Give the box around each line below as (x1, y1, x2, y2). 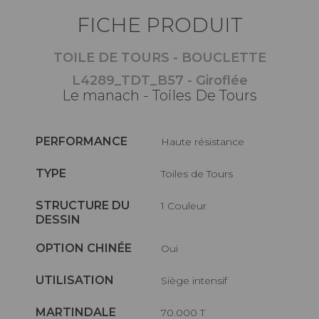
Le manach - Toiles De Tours (62, 86, 257, 104)
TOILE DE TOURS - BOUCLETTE (53, 49, 266, 66)
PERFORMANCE (36, 134, 127, 148)
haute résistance (169, 135, 245, 148)
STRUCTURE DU (36, 198, 130, 212)
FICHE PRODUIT (76, 12, 243, 37)
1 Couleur (164, 199, 207, 212)
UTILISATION (36, 273, 114, 287)
